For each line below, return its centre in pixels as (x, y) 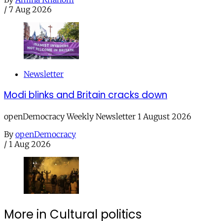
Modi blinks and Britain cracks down (86, 95)
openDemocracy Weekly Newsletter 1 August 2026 (98, 117)
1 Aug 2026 (30, 144)
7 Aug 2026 (30, 10)
